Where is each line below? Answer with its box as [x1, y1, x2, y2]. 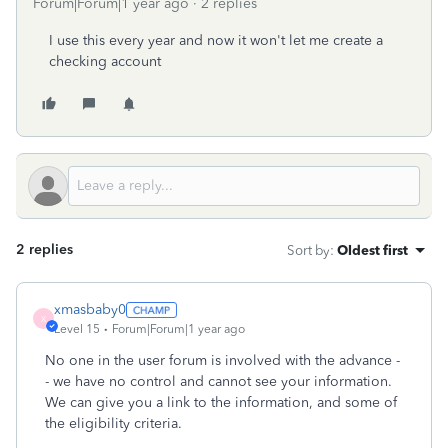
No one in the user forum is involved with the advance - [45, 352, 400, 369]
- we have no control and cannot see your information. [45, 373, 400, 390]
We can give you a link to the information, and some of [45, 394, 397, 411]
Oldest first [337, 242, 408, 258]
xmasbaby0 [54, 301, 126, 318]
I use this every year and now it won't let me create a [49, 32, 383, 49]
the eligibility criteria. [45, 415, 182, 432]
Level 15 [54, 322, 100, 336]
